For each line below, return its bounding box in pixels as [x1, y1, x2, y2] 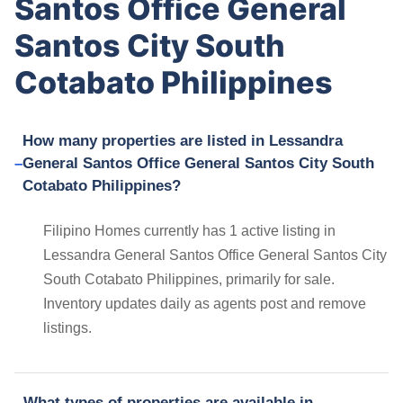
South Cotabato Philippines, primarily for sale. [43, 271, 335, 287]
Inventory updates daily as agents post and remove [43, 295, 366, 311]
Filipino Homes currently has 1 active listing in [43, 222, 336, 238]
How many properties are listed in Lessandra [22, 131, 343, 149]
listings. [43, 319, 92, 336]
